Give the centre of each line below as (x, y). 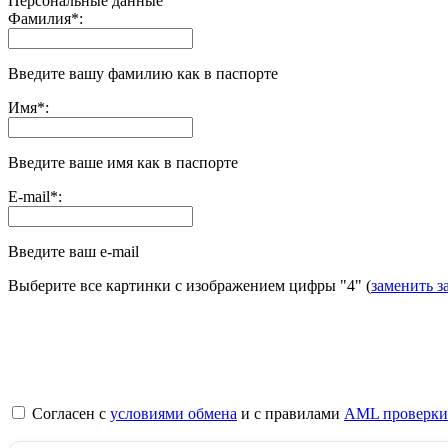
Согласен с (69, 414)
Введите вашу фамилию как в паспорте (143, 74)
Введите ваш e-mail (73, 252)
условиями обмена (173, 414)
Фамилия (39, 19)
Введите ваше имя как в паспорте (123, 163)
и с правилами (290, 414)
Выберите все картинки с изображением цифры (174, 286)
